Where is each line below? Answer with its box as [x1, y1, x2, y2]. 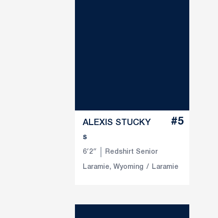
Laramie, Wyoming [83, 164, 144, 170]
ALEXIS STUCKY [83, 119, 151, 127]
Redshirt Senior [105, 149, 158, 155]
